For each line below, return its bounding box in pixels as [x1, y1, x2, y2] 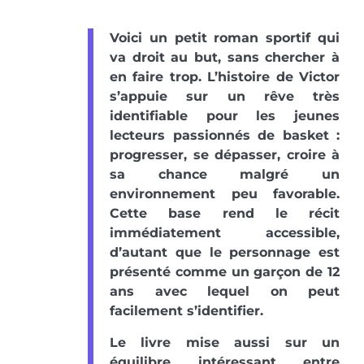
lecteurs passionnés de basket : [110, 128, 340, 144]
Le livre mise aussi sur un [110, 335, 340, 351]
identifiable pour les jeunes [110, 108, 340, 124]
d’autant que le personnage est [110, 245, 340, 261]
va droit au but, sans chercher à [110, 50, 340, 66]
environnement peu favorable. [110, 186, 340, 202]
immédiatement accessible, [110, 225, 340, 241]
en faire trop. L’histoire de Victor [110, 69, 340, 85]
